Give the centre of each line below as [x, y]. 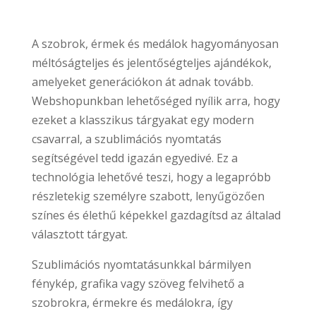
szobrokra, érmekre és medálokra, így [132, 303]
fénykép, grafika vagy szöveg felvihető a [138, 284]
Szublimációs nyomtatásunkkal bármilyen [141, 265]
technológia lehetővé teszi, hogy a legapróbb [151, 177]
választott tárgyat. [79, 235]
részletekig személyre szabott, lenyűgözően [148, 196]
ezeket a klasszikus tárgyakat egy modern [142, 120]
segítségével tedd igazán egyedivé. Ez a [134, 158]
